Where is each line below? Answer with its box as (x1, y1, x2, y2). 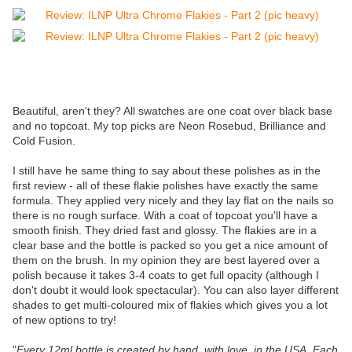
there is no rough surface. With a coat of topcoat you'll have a (13, 209, 317, 222)
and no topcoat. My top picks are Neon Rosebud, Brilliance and (13, 119, 326, 133)
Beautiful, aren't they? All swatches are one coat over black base (13, 104, 332, 118)
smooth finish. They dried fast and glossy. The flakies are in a (13, 224, 317, 237)
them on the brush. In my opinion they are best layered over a (13, 254, 320, 267)
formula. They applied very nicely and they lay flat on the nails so (13, 194, 334, 207)
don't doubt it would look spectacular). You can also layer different (13, 284, 339, 297)
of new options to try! (13, 313, 119, 327)
